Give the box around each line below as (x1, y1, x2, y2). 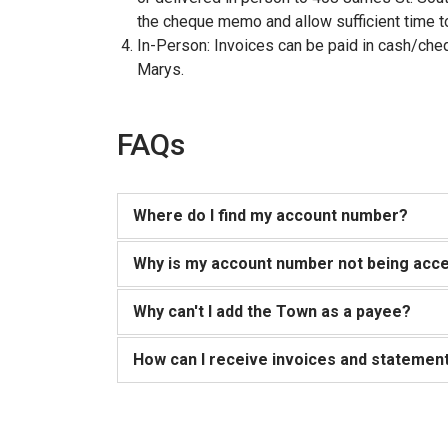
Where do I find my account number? (133, 206, 408, 225)
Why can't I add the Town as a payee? (133, 302, 411, 321)
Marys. (137, 60, 188, 79)
